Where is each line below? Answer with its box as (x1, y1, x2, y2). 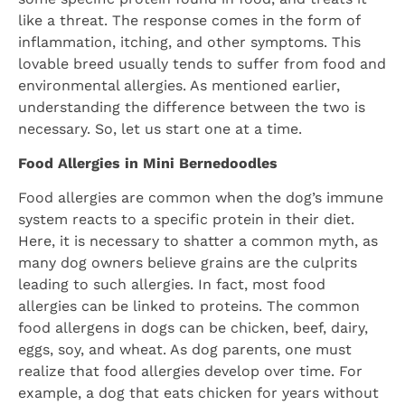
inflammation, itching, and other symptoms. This (18, 33, 361, 51)
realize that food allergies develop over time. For (18, 363, 363, 381)
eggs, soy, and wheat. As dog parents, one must (18, 341, 352, 359)
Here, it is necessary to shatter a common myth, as (18, 232, 378, 250)
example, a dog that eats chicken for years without (18, 384, 379, 402)
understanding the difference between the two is (18, 98, 365, 116)
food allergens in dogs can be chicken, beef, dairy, (18, 319, 368, 337)
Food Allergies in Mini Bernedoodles (18, 154, 278, 172)
